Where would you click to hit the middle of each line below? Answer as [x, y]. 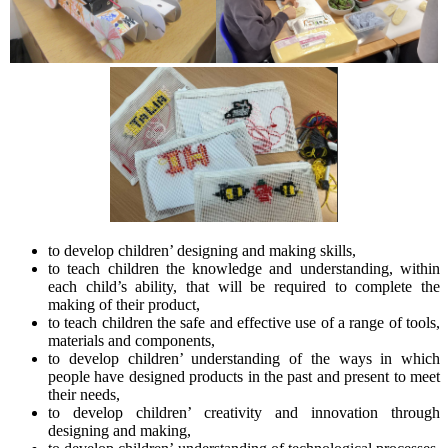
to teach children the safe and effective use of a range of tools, [244, 323]
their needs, [84, 395]
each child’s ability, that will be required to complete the [244, 287]
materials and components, [131, 341]
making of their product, [124, 305]
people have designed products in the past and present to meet [244, 377]
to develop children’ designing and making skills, [202, 251]
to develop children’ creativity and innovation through [244, 413]
